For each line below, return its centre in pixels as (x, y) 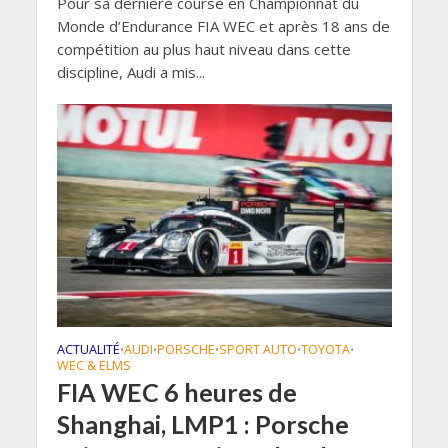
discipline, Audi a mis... (130, 71)
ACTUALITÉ (88, 350)
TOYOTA (325, 350)
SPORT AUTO (257, 350)
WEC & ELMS (93, 366)
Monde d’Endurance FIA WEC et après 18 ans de (223, 25)
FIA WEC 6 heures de (176, 392)
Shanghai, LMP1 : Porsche (202, 424)
